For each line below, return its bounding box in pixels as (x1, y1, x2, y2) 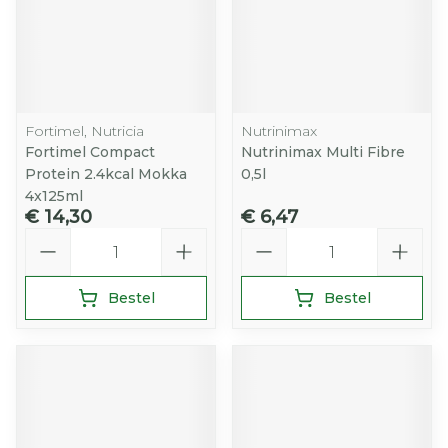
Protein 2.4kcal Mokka (25, 165, 187, 183)
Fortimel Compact (25, 143, 155, 161)
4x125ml (25, 187, 83, 205)
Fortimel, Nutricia (25, 122, 144, 140)
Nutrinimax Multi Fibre (241, 143, 405, 161)
